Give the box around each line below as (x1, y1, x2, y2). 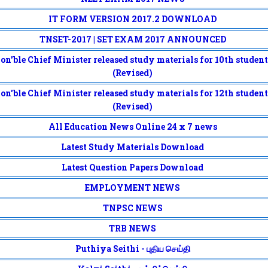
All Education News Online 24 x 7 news (48, 121, 217, 132)
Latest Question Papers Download (62, 162, 203, 173)
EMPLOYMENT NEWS (85, 182, 180, 193)
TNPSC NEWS (102, 202, 163, 214)
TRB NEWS (109, 223, 156, 234)
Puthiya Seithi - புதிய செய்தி (75, 243, 190, 254)
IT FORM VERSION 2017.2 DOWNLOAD (48, 13, 217, 25)
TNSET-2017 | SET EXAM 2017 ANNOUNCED (39, 33, 226, 45)
